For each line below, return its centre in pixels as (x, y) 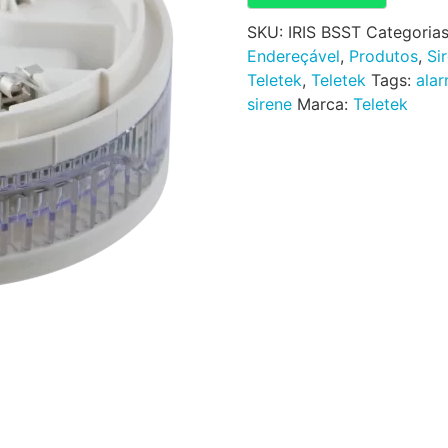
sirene (269, 103)
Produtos (383, 55)
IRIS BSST (324, 31)
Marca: (324, 103)
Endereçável (293, 55)
